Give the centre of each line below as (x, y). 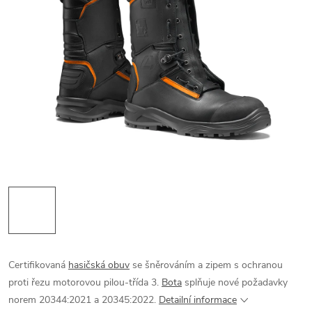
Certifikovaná (38, 265)
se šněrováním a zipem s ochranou (206, 265)
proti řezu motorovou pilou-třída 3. (85, 282)
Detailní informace (198, 300)
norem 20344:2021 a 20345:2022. (84, 300)
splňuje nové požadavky (235, 282)
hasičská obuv (99, 265)
